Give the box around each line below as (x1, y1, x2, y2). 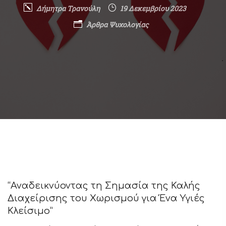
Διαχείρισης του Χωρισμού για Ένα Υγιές (8, 193, 205, 203)
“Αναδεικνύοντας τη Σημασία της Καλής (8, 181, 200, 191)
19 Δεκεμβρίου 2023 (120, 4, 186, 13)
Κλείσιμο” (8, 206, 53, 216)
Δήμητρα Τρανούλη (36, 4, 100, 13)
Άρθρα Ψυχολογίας (86, 20, 148, 29)
